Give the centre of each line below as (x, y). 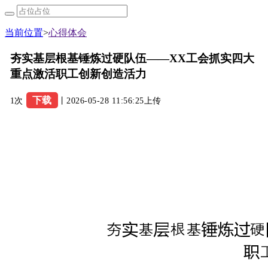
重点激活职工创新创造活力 (78, 74)
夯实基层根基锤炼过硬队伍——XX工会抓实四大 (132, 58)
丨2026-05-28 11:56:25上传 (109, 101)
